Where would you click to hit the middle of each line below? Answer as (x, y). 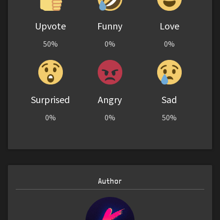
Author (110, 181)
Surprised (51, 100)
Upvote (51, 26)
